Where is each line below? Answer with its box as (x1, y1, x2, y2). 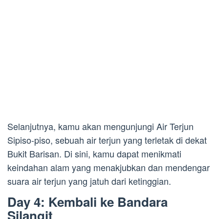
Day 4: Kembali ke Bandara (7, 193, 168, 211)
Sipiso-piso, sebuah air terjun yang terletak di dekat (7, 133, 207, 147)
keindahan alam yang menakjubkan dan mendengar (7, 161, 210, 174)
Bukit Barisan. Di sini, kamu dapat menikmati (7, 147, 181, 160)
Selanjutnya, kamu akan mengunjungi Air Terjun (7, 120, 194, 133)
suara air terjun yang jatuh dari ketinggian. (7, 175, 171, 188)
